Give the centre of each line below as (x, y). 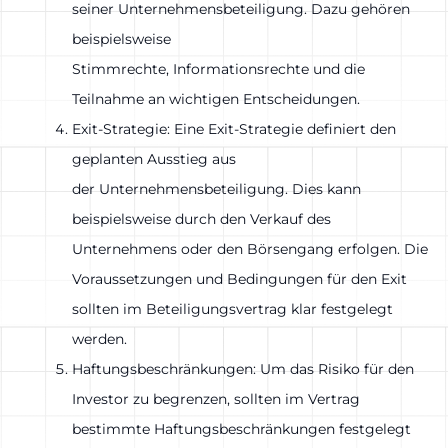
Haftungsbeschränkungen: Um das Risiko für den (243, 368)
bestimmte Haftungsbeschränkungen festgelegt (241, 428)
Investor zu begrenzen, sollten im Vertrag (216, 398)
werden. (99, 338)
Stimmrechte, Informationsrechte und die (218, 68)
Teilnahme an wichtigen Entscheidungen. (216, 98)
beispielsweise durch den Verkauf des (201, 218)
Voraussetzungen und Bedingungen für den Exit (239, 278)
